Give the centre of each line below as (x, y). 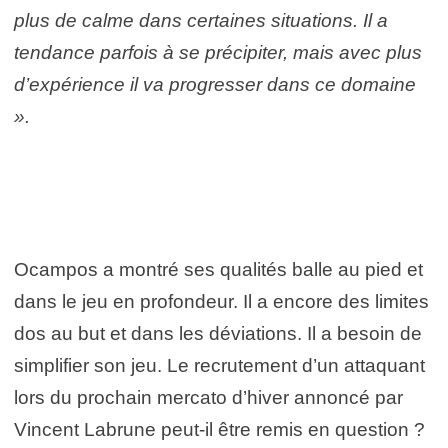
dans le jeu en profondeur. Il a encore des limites (221, 301)
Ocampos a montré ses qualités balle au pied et (218, 269)
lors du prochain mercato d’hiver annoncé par (208, 397)
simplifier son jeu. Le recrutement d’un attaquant (219, 365)
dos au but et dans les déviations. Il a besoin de (218, 333)
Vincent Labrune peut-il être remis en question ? (219, 429)
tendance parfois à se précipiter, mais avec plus (218, 52)
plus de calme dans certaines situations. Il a (201, 20)
